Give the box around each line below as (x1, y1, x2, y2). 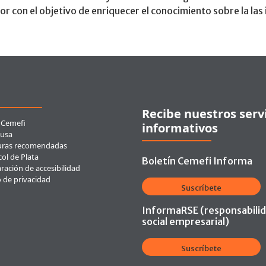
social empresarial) (142, 216, 229, 227)
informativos (142, 120, 218, 136)
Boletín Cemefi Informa (142, 155, 252, 167)
